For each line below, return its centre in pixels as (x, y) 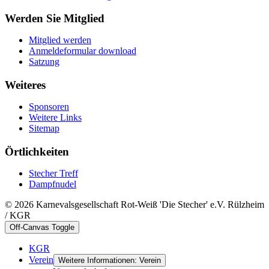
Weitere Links (55, 118)
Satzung (44, 62)
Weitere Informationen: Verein (110, 260)
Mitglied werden (60, 40)
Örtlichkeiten (37, 151)
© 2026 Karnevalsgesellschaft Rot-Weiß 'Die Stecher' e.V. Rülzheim (134, 204)
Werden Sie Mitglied (55, 19)
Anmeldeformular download (83, 51)
